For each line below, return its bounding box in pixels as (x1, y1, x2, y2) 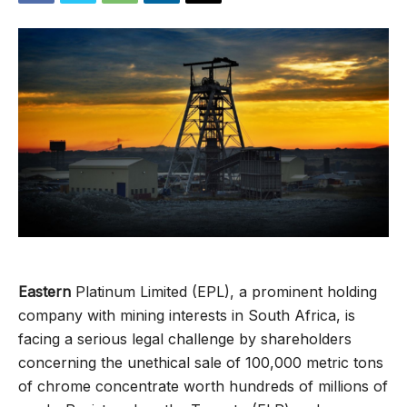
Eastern (18, 282, 71, 301)
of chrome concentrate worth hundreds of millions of (18, 376, 388, 395)
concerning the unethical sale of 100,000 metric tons (18, 352, 383, 372)
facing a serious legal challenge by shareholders (18, 329, 352, 348)
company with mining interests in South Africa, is (18, 305, 355, 324)
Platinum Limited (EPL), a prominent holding (71, 282, 377, 301)
